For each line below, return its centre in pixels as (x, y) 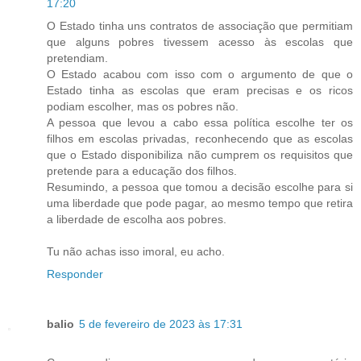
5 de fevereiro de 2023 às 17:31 (161, 324)
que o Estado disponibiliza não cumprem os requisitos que (200, 154)
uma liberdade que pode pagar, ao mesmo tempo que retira (200, 203)
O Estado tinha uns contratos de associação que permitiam (200, 25)
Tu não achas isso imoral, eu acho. (136, 251)
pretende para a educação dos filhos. (142, 170)
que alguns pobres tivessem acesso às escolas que (200, 41)
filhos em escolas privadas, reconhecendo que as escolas (200, 138)
